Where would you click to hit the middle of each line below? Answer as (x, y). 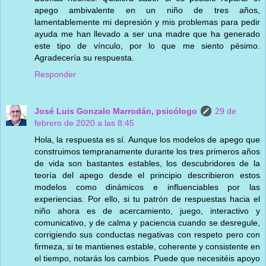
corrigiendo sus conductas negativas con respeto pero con (147, 234)
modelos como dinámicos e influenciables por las (147, 187)
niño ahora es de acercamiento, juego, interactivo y (147, 210)
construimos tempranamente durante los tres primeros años (147, 151)
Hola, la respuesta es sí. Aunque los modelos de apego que (147, 139)
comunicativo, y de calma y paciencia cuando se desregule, (147, 222)
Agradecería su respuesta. (84, 57)
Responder (55, 74)
